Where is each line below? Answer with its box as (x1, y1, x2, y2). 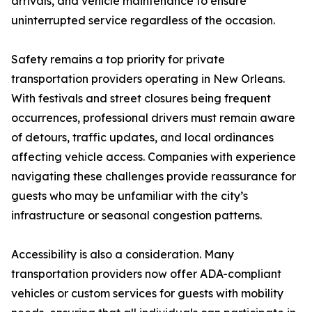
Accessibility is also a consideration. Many (11, 247, 234, 261)
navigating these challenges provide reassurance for (11, 169, 296, 183)
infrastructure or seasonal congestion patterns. (11, 208, 262, 222)
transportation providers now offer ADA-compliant (11, 267, 281, 281)
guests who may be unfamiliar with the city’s (11, 189, 248, 203)
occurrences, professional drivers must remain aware (11, 111, 295, 125)
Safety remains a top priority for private (11, 52, 225, 66)
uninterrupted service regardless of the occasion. (11, 13, 275, 27)
